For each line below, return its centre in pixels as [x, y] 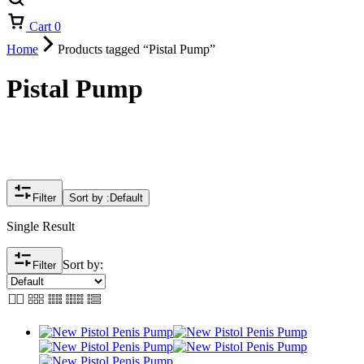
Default [126, 198]
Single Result [41, 227]
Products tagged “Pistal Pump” [136, 49]
